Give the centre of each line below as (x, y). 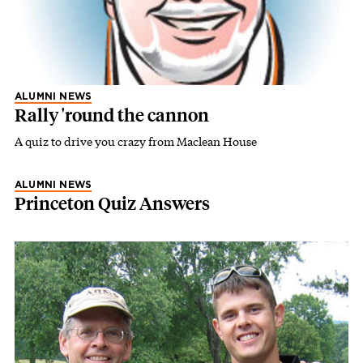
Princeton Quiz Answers (112, 203)
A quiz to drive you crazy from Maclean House (136, 141)
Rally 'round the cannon (112, 115)
